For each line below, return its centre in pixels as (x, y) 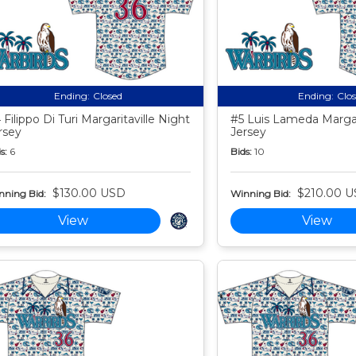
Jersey (248, 132)
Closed (107, 96)
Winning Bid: (260, 193)
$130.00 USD (89, 193)
